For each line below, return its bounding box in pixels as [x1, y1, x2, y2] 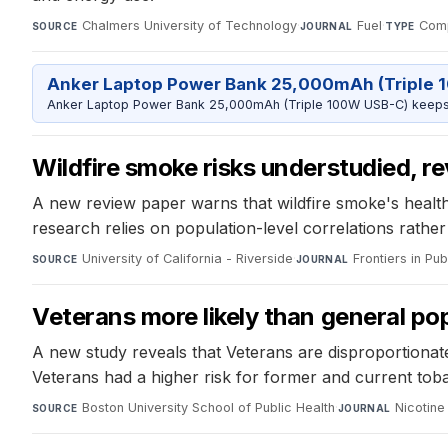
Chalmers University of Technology [81, 18, 297, 34]
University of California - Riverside [81, 251, 293, 267]
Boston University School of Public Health [81, 400, 335, 416]
